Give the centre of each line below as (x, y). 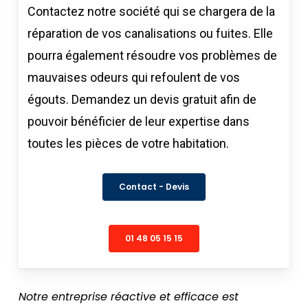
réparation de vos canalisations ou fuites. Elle (151, 33)
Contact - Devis (154, 186)
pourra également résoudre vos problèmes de (153, 55)
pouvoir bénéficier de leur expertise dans (139, 121)
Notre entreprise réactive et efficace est (128, 297)
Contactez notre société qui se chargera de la (152, 11)
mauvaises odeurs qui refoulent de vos (134, 77)
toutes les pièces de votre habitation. (129, 143)
